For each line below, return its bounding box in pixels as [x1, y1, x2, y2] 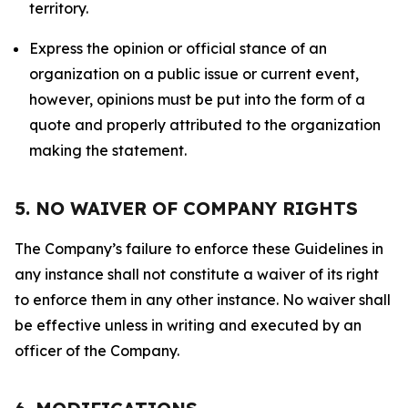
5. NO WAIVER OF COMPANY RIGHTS [15, 197, 358, 219]
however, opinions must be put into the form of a [29, 90, 365, 108]
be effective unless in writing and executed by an [15, 316, 362, 334]
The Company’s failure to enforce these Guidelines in [15, 240, 383, 258]
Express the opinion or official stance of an [29, 39, 327, 57]
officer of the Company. [15, 342, 179, 360]
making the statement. [29, 141, 187, 159]
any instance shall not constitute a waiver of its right [15, 265, 379, 283]
